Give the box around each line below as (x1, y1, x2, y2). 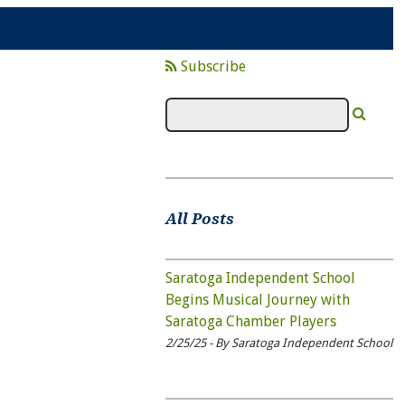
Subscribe (176, 57, 246, 75)
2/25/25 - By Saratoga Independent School (165, 336, 392, 351)
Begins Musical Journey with (165, 291, 350, 309)
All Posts (165, 209, 234, 228)
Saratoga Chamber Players (165, 313, 336, 331)
